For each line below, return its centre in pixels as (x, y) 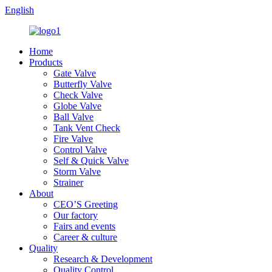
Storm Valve (77, 172)
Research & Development (103, 259)
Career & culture (85, 237)
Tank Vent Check (87, 128)
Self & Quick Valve (91, 161)
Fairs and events (84, 226)
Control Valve (80, 150)
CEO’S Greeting (86, 204)
